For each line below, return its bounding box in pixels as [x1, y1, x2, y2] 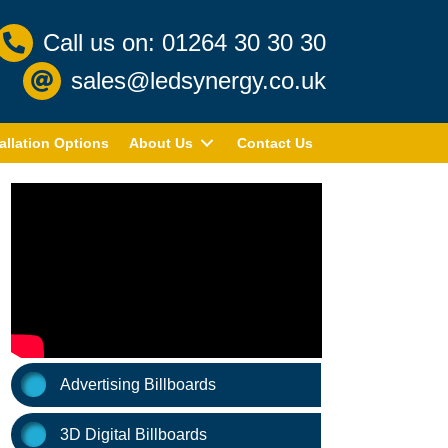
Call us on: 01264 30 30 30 [43, 29, 326, 57]
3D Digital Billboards [59, 425, 207, 443]
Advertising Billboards [59, 375, 216, 393]
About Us [128, 135, 193, 152]
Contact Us [236, 135, 313, 152]
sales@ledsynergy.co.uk [71, 67, 326, 95]
